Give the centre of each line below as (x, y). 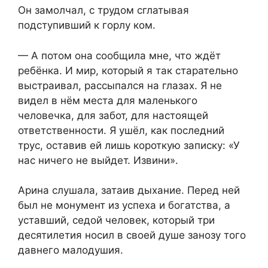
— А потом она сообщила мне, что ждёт (119, 55)
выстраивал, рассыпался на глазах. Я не (120, 85)
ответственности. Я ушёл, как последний (121, 130)
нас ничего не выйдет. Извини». (98, 160)
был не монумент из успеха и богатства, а (124, 205)
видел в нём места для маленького (108, 100)
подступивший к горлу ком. (87, 25)
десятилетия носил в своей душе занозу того (132, 235)
